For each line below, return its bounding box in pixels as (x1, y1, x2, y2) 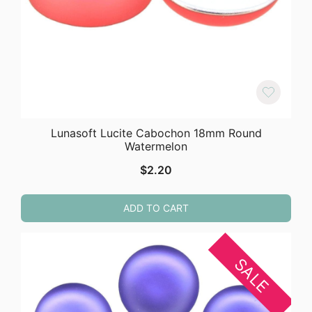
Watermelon (125, 139, 187, 154)
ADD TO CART (123, 202, 189, 214)
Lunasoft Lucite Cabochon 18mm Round (50, 126, 262, 141)
